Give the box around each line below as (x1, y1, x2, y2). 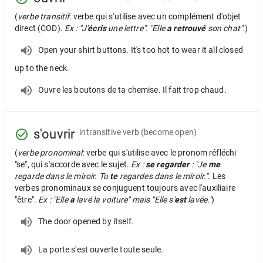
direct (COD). (15, 23, 65, 33)
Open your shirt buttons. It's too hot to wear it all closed (38, 45, 243, 55)
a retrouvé (167, 23, 206, 33)
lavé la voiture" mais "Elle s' (75, 195, 174, 204)
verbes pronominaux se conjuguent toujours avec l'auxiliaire (15, 183, 235, 193)
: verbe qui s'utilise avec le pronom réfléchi (82, 148, 237, 157)
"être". (15, 195, 39, 204)
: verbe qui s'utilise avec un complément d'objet (69, 12, 241, 21)
